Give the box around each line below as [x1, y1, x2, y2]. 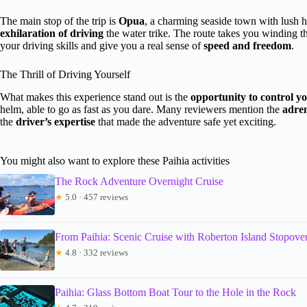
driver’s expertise [16, 115, 95, 127]
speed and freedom [204, 39, 291, 51]
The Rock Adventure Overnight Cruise [55, 175, 223, 187]
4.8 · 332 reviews [63, 247, 128, 258]
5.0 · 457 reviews [63, 191, 128, 202]
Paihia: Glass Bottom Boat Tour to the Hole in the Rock [55, 286, 296, 298]
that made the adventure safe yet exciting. [95, 115, 276, 127]
